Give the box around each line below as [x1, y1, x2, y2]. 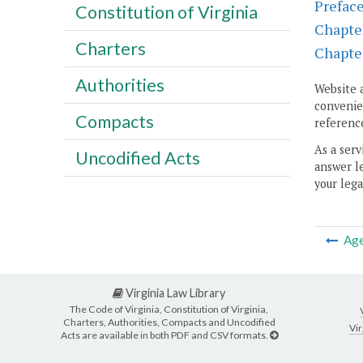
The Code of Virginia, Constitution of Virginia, [70, 302, 268, 315]
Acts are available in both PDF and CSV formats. [60, 328, 270, 341]
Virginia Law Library [123, 286, 225, 301]
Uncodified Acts [75, 147, 200, 169]
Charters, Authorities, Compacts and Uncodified [62, 315, 275, 328]
